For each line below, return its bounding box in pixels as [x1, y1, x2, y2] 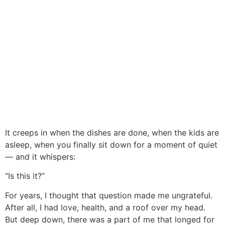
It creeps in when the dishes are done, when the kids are [5, 127, 219, 138]
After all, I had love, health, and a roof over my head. [5, 202, 205, 212]
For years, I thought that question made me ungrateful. [5, 190, 212, 200]
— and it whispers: [5, 151, 75, 162]
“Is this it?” [5, 171, 45, 181]
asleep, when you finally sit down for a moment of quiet [5, 139, 217, 150]
